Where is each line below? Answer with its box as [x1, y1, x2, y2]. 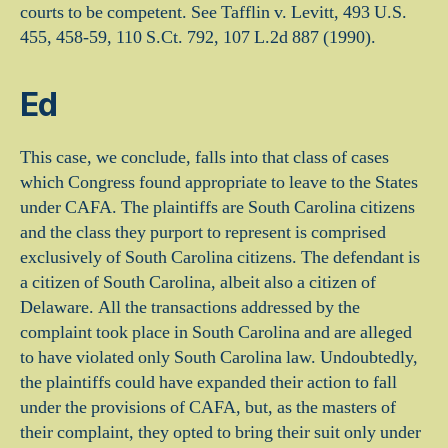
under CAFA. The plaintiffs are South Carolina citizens [20, 196, 415, 219]
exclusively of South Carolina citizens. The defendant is [20, 246, 420, 269]
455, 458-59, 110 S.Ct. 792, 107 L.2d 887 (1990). [20, 26, 376, 49]
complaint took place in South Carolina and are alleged [20, 321, 412, 344]
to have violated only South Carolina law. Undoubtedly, [20, 346, 418, 369]
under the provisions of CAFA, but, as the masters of [20, 396, 396, 419]
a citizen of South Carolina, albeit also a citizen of [20, 271, 376, 294]
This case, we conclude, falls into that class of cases [20, 146, 389, 169]
